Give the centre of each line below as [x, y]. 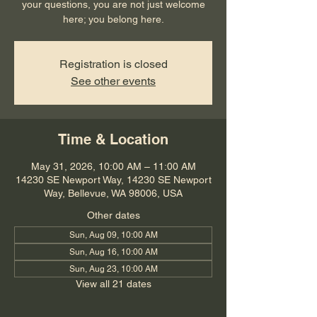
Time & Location [113, 139]
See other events [113, 81]
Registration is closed [113, 64]
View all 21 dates [113, 284]
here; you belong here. [113, 19]
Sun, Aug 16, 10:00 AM [113, 252]
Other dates [113, 215]
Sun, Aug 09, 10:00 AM [113, 235]
